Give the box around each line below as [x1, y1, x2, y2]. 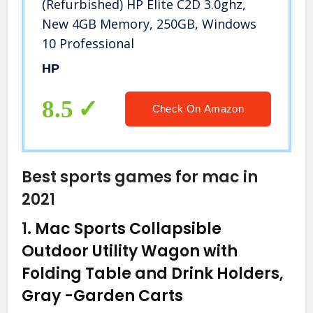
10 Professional [42, 35, 135, 52]
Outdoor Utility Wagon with [22, 240, 238, 263]
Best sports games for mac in [22, 166, 259, 189]
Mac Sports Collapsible [35, 218, 222, 240]
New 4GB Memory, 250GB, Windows [42, 15, 257, 33]
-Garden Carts [64, 285, 184, 307]
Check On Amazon [152, 103, 244, 115]
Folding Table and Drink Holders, [22, 263, 284, 285]
